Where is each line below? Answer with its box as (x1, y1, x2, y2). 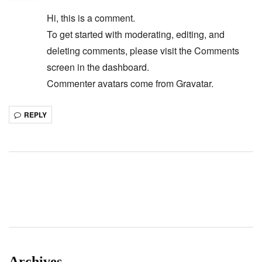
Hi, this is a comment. (47, 11, 135, 25)
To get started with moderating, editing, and (47, 27, 225, 41)
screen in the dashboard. (47, 60, 149, 74)
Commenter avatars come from (47, 76, 176, 90)
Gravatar (176, 76, 211, 90)
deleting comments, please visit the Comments (47, 43, 239, 57)
